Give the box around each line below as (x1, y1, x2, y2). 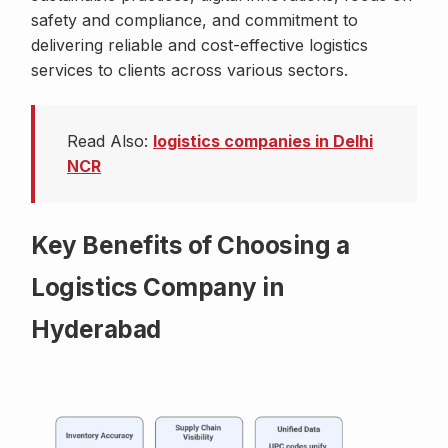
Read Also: (67, 131, 153, 152)
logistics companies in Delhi (153, 131, 373, 152)
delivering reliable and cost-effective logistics (31, 35, 368, 56)
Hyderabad (31, 315, 161, 345)
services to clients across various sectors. (31, 60, 348, 81)
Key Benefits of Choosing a (31, 231, 349, 261)
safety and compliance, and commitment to (31, 10, 358, 31)
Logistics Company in (31, 273, 284, 303)
